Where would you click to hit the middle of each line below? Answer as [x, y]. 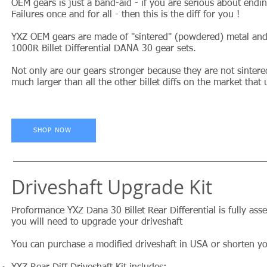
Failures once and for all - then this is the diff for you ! [125, 15]
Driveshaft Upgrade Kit [112, 187]
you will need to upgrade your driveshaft [97, 222]
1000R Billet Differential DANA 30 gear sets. [104, 49]
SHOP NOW [52, 131]
